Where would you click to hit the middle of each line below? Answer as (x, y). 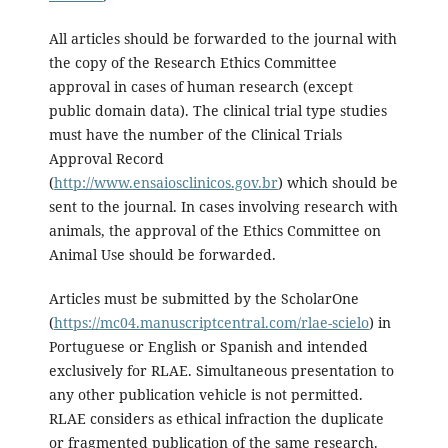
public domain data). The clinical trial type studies (217, 110)
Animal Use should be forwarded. (162, 254)
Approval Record (106, 158)
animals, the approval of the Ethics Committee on (214, 230)
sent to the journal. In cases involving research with (223, 206)
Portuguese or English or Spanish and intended (208, 346)
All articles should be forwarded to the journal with (222, 38)
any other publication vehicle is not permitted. (205, 394)
